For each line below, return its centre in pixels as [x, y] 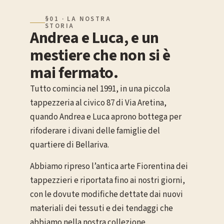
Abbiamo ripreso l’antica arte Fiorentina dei [109, 166]
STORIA [60, 26]
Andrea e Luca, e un [94, 38]
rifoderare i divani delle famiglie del [95, 131]
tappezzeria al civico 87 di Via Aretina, [98, 103]
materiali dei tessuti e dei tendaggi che [101, 208]
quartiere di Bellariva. [69, 145]
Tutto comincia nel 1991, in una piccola [100, 89]
